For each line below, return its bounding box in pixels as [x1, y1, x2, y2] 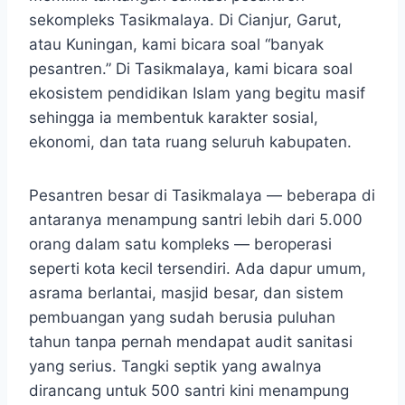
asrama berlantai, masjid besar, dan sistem [29, 283, 344, 302]
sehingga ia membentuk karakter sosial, [29, 108, 318, 127]
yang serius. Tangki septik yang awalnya [29, 356, 322, 375]
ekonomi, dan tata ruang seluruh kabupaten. [29, 132, 352, 151]
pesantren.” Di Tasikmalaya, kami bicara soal [29, 59, 353, 78]
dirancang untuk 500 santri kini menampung [29, 381, 349, 400]
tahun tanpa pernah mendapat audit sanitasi [29, 332, 353, 351]
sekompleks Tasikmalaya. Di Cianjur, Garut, [29, 10, 342, 29]
